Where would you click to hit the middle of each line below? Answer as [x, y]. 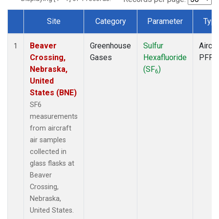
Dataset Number [43, 32]
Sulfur [153, 45]
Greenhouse [110, 45]
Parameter [165, 21]
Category [110, 21]
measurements [54, 116]
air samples [48, 140]
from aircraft [51, 128]
